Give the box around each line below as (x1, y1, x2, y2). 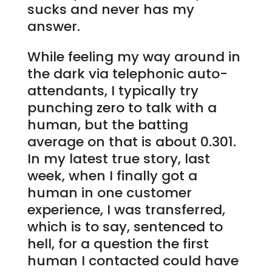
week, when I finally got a (27, 166, 197, 186)
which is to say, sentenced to (27, 217, 223, 237)
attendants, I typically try (27, 81, 199, 101)
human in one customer (27, 183, 192, 203)
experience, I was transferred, (27, 200, 225, 220)
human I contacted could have (27, 251, 239, 271)
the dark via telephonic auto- (27, 64, 228, 84)
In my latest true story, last (27, 149, 210, 169)
